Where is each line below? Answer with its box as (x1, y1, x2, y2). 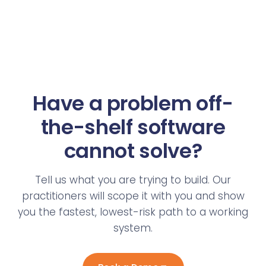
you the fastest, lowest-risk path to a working (18, 205, 248, 220)
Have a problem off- (33, 89, 233, 118)
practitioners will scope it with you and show (21, 189, 245, 204)
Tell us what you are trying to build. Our (35, 173, 231, 188)
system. (113, 221, 153, 236)
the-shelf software (40, 113, 226, 142)
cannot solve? (64, 137, 202, 166)
